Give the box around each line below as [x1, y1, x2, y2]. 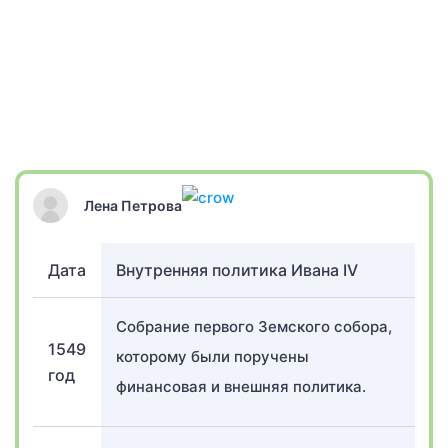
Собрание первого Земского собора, [116, 317, 392, 336]
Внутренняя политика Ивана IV [116, 260, 358, 280]
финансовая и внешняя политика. [116, 377, 366, 396]
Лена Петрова [84, 196, 182, 214]
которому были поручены [116, 347, 309, 366]
